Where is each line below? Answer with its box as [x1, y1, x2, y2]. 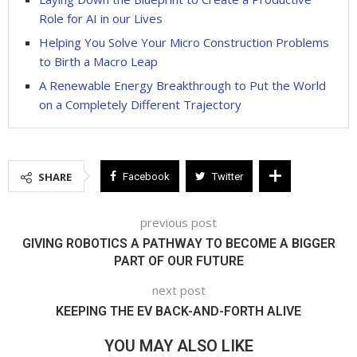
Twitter [212, 170, 243, 182]
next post [151, 281, 206, 298]
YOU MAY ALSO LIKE [104, 335, 253, 355]
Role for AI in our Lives [39, 10, 163, 26]
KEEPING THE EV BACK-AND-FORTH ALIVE [56, 303, 301, 319]
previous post [140, 214, 217, 230]
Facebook [123, 170, 170, 182]
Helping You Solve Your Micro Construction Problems [39, 33, 329, 50]
